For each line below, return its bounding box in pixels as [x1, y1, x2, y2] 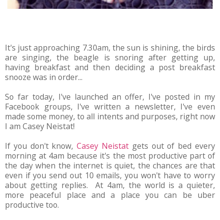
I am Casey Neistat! [5, 120, 75, 132]
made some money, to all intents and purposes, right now [5, 110, 215, 122]
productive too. [5, 199, 59, 210]
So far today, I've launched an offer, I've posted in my [5, 91, 215, 102]
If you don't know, [5, 140, 77, 151]
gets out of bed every [129, 140, 216, 151]
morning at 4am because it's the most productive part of [5, 150, 215, 161]
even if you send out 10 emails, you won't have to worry [5, 169, 215, 181]
